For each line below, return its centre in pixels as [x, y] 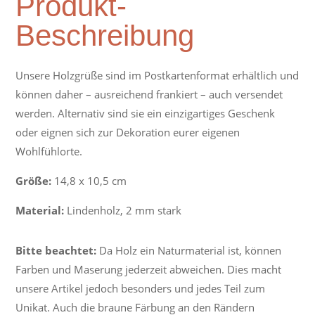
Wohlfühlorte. [49, 151]
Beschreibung [105, 36]
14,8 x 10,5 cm [89, 181]
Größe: [34, 181]
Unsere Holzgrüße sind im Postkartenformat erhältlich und [157, 75]
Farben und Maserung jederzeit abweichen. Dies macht [149, 269]
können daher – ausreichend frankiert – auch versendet [149, 94]
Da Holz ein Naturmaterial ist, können [189, 250]
